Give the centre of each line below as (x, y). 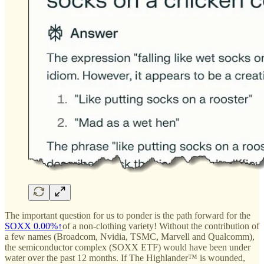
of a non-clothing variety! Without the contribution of (161, 226)
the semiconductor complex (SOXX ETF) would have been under (128, 247)
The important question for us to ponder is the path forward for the (128, 216)
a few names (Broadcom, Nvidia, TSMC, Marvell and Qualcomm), (130, 237)
